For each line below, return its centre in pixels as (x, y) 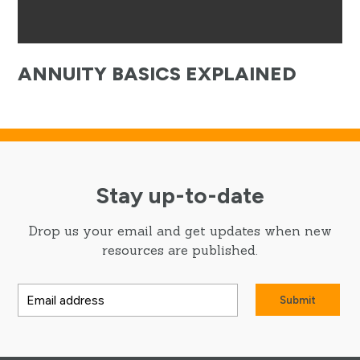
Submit (298, 300)
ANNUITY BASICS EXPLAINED (157, 74)
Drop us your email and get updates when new (180, 231)
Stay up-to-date (180, 196)
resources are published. (180, 250)
